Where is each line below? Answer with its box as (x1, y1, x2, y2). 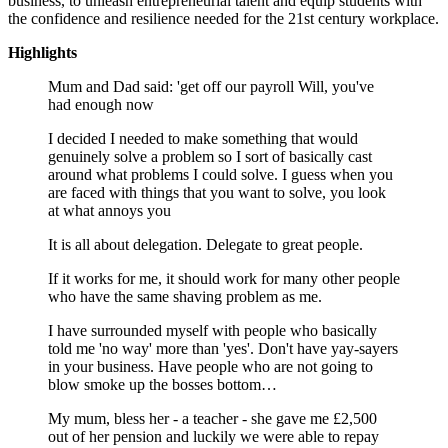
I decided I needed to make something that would (48, 129, 358, 147)
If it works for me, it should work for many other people (48, 269, 400, 287)
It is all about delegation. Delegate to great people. (48, 235, 363, 253)
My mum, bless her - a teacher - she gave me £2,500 (48, 409, 377, 427)
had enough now (48, 95, 154, 113)
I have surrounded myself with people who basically (48, 321, 377, 339)
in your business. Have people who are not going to (48, 357, 373, 375)
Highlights (8, 43, 77, 61)
